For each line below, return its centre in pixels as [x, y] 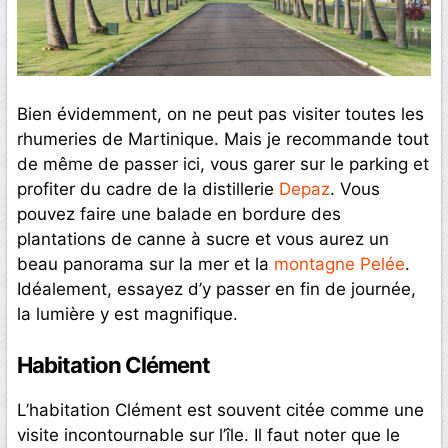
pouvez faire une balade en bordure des [179, 213]
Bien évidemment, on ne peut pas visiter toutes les [220, 113]
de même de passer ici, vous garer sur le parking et [223, 163]
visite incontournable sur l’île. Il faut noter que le [208, 435]
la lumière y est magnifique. [127, 313]
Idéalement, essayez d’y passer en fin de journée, [216, 288]
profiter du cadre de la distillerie [148, 188]
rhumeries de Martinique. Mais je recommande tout [223, 138]
